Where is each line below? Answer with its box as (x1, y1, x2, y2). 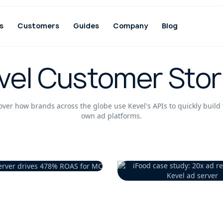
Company (112, 21, 148, 30)
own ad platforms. (81, 111, 142, 120)
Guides (73, 21, 99, 30)
